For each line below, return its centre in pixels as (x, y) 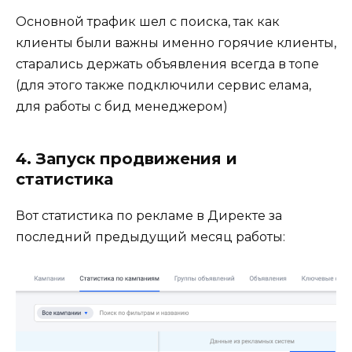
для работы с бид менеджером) (122, 107)
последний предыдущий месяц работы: (150, 237)
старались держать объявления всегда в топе (167, 64)
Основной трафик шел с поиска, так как (148, 22)
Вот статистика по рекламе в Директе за (149, 216)
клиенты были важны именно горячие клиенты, (176, 43)
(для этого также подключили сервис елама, (163, 86)
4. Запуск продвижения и (126, 159)
